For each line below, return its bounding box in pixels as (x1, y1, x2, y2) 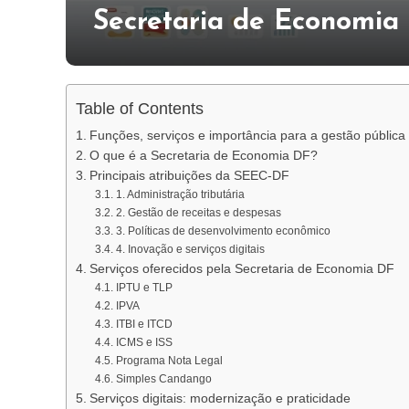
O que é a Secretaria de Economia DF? (89, 149, 318, 163)
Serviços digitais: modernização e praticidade (89, 392, 351, 405)
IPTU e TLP (115, 281, 173, 294)
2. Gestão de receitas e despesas (115, 206, 281, 219)
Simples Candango (115, 372, 212, 385)
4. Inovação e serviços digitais (115, 243, 265, 256)
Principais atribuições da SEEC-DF (89, 169, 289, 183)
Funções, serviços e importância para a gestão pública (89, 129, 405, 142)
